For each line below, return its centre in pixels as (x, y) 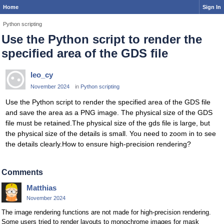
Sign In (212, 7)
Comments (22, 172)
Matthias (41, 188)
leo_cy (42, 75)
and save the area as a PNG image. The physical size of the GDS (109, 113)
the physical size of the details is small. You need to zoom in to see (111, 134)
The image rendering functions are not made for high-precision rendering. (106, 212)
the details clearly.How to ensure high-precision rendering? (98, 144)
